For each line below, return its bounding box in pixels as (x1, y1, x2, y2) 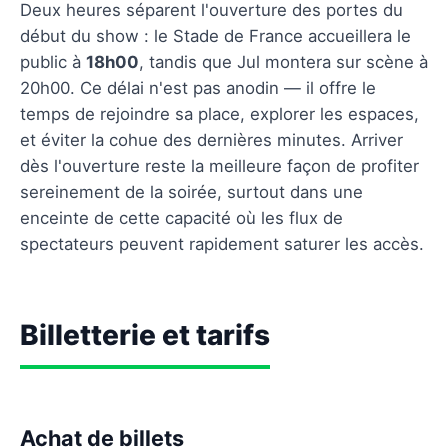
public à (20, 51, 86, 72)
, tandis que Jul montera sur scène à (139, 51, 428, 72)
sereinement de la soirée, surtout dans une (20, 181, 363, 202)
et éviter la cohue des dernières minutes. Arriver (20, 129, 403, 150)
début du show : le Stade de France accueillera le (20, 25, 411, 46)
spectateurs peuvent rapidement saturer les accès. (20, 233, 424, 254)
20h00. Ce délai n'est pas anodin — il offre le (20, 77, 376, 98)
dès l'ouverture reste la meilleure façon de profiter (20, 155, 419, 176)
